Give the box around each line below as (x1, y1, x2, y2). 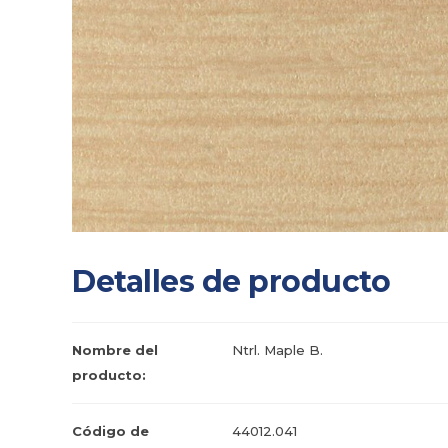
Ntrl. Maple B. (232, 342, 323, 358)
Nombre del (72, 342, 158, 358)
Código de (72, 423, 149, 439)
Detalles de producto (72, 263, 390, 300)
